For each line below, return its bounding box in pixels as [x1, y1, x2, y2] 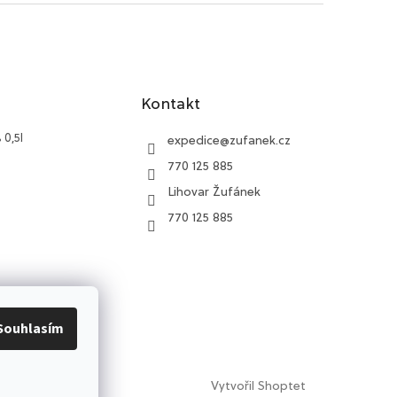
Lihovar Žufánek [167, 185, 261, 198]
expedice [167, 134, 221, 147]
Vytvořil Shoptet [211, 379, 306, 393]
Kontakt [141, 96, 201, 113]
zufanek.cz [230, 134, 292, 147]
